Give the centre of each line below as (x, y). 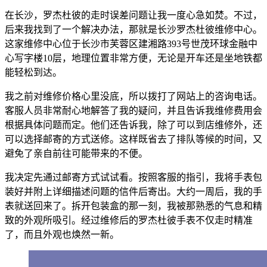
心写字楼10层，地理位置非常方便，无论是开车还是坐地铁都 (133, 58)
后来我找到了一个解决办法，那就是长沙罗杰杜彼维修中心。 (133, 29)
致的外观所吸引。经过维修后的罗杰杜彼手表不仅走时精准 (129, 220)
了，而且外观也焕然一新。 (62, 234)
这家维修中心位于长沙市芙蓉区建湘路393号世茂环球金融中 (131, 44)
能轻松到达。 (33, 72)
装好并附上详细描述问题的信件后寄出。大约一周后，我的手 (133, 191)
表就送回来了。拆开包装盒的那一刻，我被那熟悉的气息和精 (133, 206)
